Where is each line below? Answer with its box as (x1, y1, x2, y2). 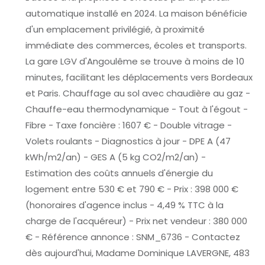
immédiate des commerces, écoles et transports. (25, 38, 247, 51)
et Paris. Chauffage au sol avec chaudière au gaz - (25, 86, 250, 99)
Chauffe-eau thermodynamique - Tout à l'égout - (25, 102, 248, 115)
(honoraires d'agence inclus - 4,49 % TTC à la (25, 198, 224, 211)
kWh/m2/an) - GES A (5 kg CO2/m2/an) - (25, 150, 206, 163)
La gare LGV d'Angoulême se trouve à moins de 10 (25, 54, 244, 67)
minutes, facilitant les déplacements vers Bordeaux (25, 70, 253, 83)
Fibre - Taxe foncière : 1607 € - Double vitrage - (25, 118, 232, 131)
